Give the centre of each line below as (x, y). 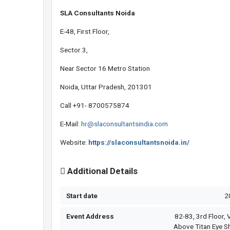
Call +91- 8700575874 (95, 106)
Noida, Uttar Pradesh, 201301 (106, 87)
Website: (74, 142)
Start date (82, 196)
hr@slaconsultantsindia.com (124, 124)
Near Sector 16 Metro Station (105, 69)
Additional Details (101, 171)
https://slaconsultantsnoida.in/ (139, 142)
